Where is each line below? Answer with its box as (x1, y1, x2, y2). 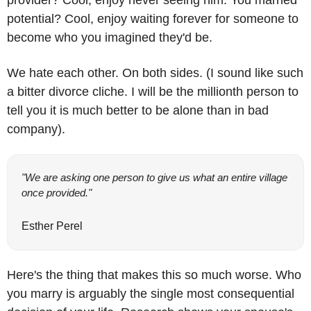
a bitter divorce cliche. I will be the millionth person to (7, 85, 299, 99)
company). (7, 122, 65, 137)
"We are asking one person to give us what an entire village (22, 171, 287, 184)
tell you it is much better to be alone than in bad (7, 103, 269, 118)
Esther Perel (22, 220, 83, 233)
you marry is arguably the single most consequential (7, 287, 294, 301)
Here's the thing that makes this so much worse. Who (7, 268, 301, 283)
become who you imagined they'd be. (7, 31, 216, 45)
